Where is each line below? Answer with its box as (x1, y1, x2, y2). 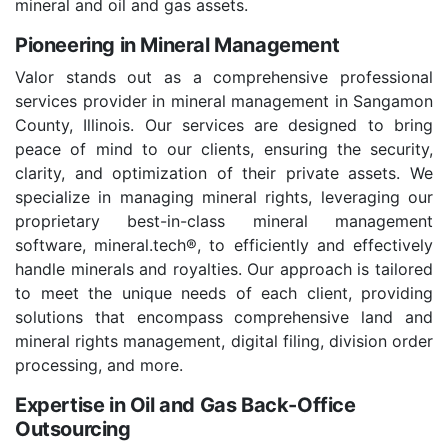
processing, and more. (15, 355, 183, 376)
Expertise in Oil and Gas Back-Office (15, 393, 356, 418)
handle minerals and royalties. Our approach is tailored (15, 259, 433, 280)
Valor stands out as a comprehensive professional (15, 67, 433, 88)
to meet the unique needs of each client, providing (15, 283, 433, 304)
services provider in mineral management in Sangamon (15, 91, 433, 112)
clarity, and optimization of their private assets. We (15, 163, 433, 184)
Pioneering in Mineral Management (15, 33, 340, 58)
